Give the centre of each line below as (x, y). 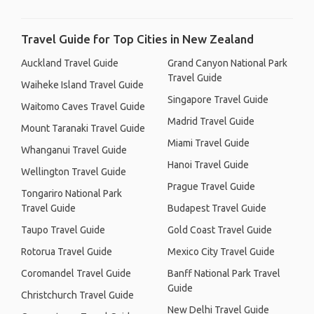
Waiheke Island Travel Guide (82, 85)
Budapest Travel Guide (217, 208)
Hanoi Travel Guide (208, 165)
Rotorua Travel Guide (67, 252)
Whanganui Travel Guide (74, 150)
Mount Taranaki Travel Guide (83, 128)
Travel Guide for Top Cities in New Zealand (137, 39)
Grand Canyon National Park (227, 63)
